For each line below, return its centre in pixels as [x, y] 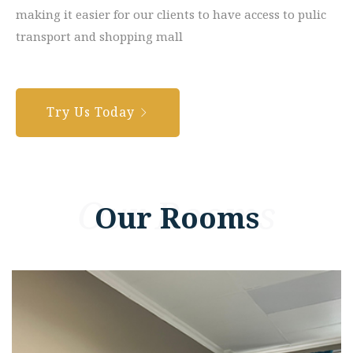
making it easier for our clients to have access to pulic [171, 14]
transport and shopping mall [99, 36]
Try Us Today [93, 111]
